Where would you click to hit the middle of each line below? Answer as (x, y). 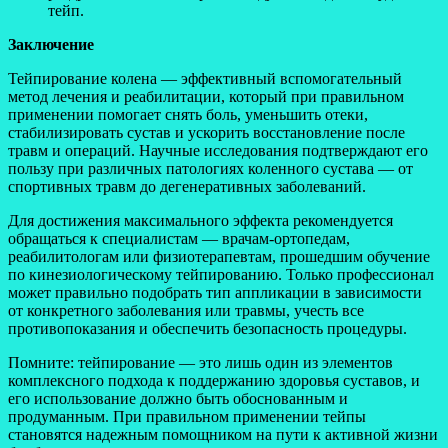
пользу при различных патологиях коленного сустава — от (210, 168)
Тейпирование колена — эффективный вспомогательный (205, 78)
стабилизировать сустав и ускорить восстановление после (206, 132)
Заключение (51, 44)
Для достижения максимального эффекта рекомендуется (200, 220)
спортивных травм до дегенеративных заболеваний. (187, 186)
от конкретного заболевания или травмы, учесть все (186, 310)
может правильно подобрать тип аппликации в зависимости (215, 292)
